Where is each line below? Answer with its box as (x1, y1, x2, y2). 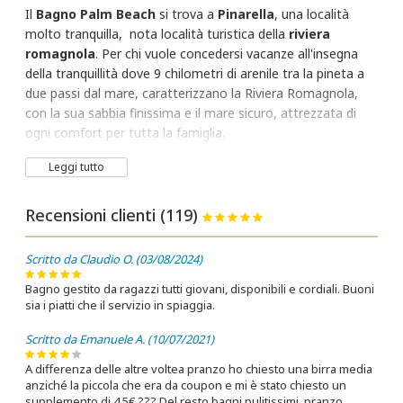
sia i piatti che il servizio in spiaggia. (25, 297, 216, 314)
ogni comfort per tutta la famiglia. (25, 124, 229, 142)
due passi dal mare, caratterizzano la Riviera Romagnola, (25, 85, 359, 103)
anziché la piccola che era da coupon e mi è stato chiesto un (25, 377, 347, 394)
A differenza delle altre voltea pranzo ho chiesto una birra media (25, 361, 373, 378)
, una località (274, 5, 350, 23)
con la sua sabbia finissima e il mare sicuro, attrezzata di (25, 104, 357, 122)
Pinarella (218, 5, 275, 23)
